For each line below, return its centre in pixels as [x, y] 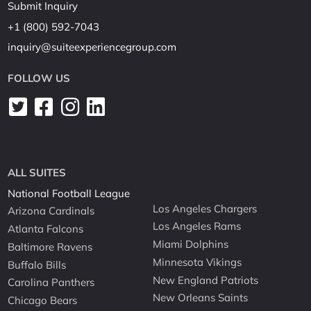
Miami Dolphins [191, 244]
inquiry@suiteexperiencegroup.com [92, 47]
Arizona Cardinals [51, 211]
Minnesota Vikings [197, 262]
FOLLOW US [39, 78]
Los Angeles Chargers [205, 208]
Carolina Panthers [51, 283]
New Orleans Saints [201, 298]
